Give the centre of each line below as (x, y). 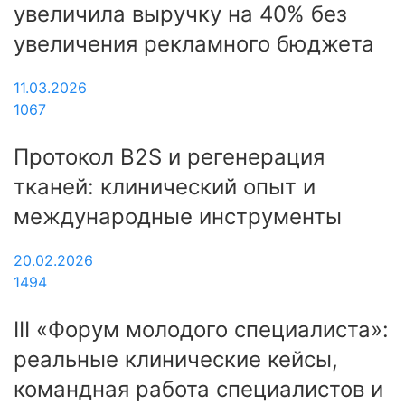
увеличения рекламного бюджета (194, 43)
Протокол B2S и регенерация (169, 156)
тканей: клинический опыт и (165, 186)
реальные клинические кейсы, (176, 359)
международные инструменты (178, 216)
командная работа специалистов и (198, 389)
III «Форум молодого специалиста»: (201, 329)
